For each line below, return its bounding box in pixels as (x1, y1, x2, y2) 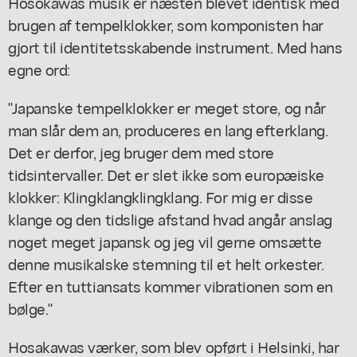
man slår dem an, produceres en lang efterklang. (8, 118, 328, 140)
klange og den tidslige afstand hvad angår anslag (8, 207, 332, 229)
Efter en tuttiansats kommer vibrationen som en (8, 274, 333, 296)
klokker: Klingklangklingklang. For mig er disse (8, 185, 313, 207)
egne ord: (8, 57, 70, 80)
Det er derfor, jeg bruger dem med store (8, 140, 274, 163)
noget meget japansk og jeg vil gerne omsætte (8, 229, 322, 252)
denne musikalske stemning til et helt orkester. (8, 252, 324, 274)
